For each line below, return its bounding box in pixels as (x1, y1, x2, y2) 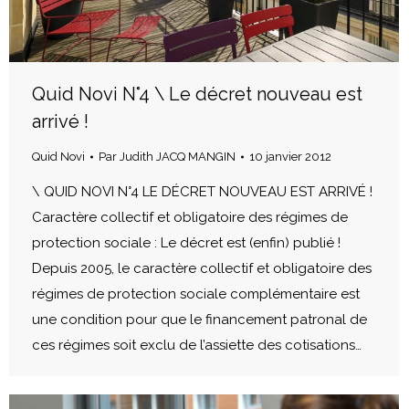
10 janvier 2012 (249, 149, 331, 163)
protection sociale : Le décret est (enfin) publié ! (32, 234, 341, 251)
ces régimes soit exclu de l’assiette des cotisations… (32, 336, 362, 353)
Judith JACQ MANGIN (120, 149, 236, 163)
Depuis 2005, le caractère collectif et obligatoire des (32, 259, 372, 277)
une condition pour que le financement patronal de (32, 310, 367, 328)
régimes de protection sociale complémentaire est (32, 285, 360, 302)
